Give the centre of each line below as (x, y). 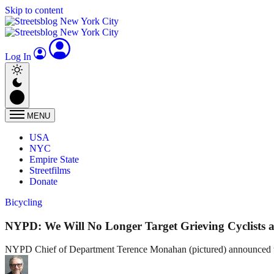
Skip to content (34, 10)
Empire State (54, 159)
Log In (19, 57)
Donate (43, 181)
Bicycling (24, 202)
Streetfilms (50, 170)
